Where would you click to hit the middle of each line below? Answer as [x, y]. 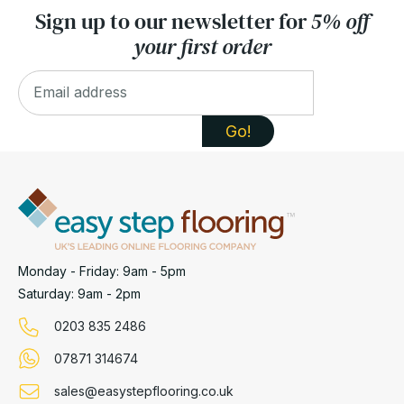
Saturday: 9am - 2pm [79, 293]
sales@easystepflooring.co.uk [144, 390]
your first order [202, 46]
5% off [340, 21]
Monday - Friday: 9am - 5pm [102, 271]
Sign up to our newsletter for [173, 21]
